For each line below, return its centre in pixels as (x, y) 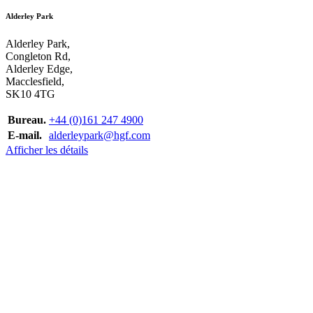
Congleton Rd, (38, 56)
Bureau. (27, 119)
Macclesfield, (35, 81)
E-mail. (25, 135)
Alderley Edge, (39, 68)
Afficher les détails (47, 150)
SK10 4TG (30, 94)
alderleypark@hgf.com (100, 135)
